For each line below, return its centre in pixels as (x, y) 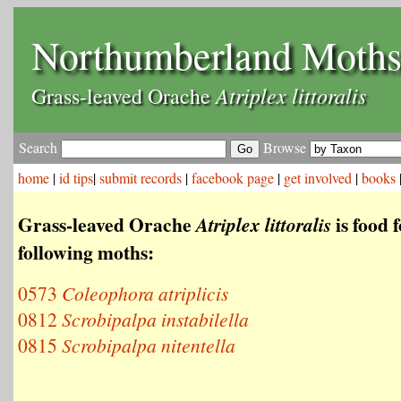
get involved (318, 178)
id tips (76, 178)
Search (40, 147)
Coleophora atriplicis (145, 293)
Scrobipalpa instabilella (155, 319)
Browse (285, 147)
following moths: (86, 252)
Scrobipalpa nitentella (149, 345)
